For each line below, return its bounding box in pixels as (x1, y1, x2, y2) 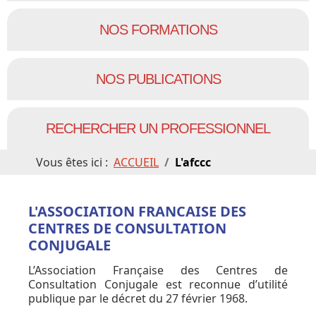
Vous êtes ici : (36, 154, 114, 170)
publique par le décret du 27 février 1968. (28, 290, 248, 306)
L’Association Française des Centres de (28, 262, 288, 278)
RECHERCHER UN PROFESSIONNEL (46, 120, 270, 136)
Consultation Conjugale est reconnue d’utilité (28, 276, 288, 292)
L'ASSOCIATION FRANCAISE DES (28, 201, 246, 221)
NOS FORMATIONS (99, 21, 217, 37)
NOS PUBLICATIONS (95, 71, 221, 87)
